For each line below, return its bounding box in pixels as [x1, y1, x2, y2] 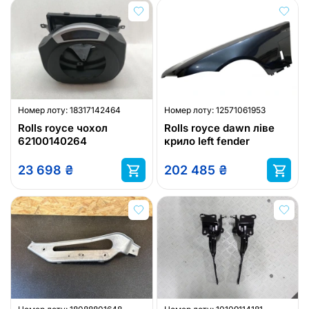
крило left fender [163, 134, 250, 148]
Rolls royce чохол [18, 121, 108, 135]
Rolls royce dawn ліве [163, 121, 275, 135]
